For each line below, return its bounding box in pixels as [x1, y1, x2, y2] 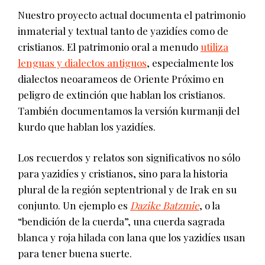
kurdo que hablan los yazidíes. [18, 119, 156, 133]
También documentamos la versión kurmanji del [18, 104, 240, 117]
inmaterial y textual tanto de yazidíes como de [18, 24, 228, 37]
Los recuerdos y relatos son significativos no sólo [18, 150, 240, 164]
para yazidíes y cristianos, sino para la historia [18, 166, 228, 180]
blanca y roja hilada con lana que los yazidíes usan [18, 230, 245, 244]
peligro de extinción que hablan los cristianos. [18, 88, 225, 101]
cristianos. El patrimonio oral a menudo [18, 40, 201, 53]
